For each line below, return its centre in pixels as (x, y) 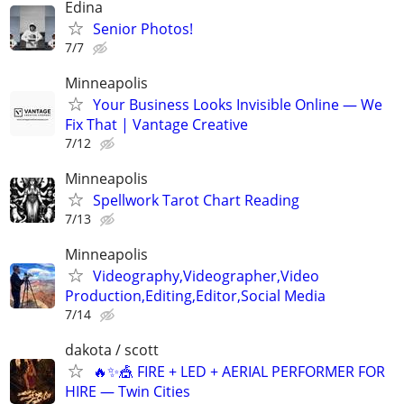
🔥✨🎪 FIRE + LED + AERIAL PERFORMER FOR (239, 372)
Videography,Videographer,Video (206, 276)
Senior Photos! (143, 28)
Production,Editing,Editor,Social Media (195, 296)
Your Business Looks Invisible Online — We (238, 104)
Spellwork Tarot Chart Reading (196, 201)
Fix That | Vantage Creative (156, 124)
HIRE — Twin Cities (128, 392)
